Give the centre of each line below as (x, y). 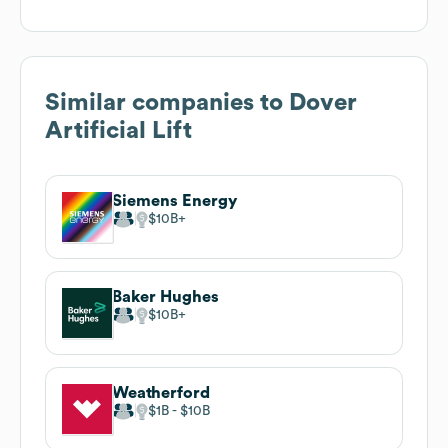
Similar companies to (167, 102)
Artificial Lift (118, 130)
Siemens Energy (174, 200)
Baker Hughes (165, 296)
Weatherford (161, 392)
